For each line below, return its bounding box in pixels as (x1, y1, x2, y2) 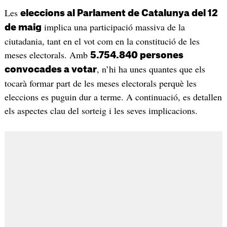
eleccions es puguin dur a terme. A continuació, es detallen (4, 91, 222, 103)
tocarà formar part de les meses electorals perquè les (4, 77, 197, 90)
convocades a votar (4, 65, 97, 74)
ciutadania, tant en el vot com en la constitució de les (4, 35, 200, 48)
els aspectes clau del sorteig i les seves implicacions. (4, 104, 198, 117)
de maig (4, 23, 42, 32)
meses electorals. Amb (4, 49, 90, 61)
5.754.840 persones (90, 51, 183, 60)
